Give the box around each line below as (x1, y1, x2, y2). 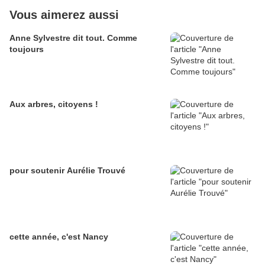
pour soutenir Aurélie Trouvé (9, 166, 125, 176)
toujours (9, 44, 44, 54)
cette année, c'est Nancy (9, 232, 108, 242)
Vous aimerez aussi (9, 8, 119, 22)
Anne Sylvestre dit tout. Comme (9, 33, 137, 43)
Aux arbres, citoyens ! (9, 99, 98, 109)
